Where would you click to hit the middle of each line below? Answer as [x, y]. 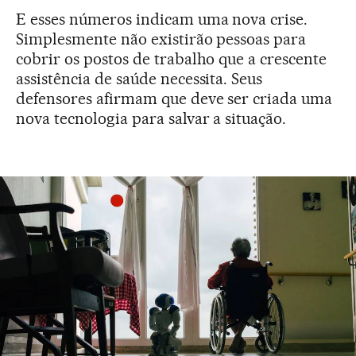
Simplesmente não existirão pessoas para [161, 39]
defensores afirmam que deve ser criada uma [174, 98]
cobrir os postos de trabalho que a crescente [172, 58]
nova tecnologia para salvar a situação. [151, 118]
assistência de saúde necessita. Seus [139, 78]
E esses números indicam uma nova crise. [162, 19]
